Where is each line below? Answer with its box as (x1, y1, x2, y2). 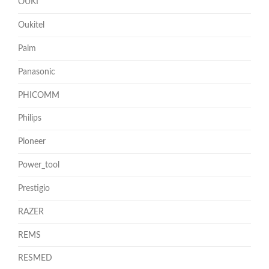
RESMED (18, 254, 52, 263)
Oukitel (18, 21, 44, 30)
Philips (18, 114, 41, 123)
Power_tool (18, 161, 59, 170)
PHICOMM (18, 91, 59, 100)
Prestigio (18, 184, 50, 193)
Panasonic (18, 67, 55, 76)
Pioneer (18, 138, 46, 147)
